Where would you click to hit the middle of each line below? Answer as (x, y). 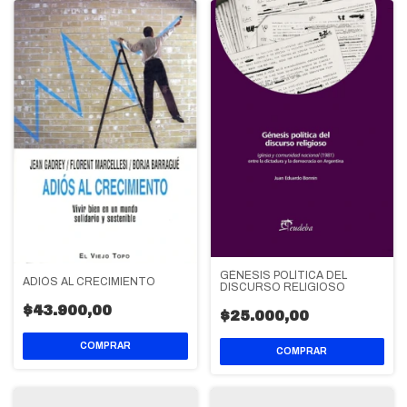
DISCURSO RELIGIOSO (282, 287)
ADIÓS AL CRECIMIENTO (89, 281)
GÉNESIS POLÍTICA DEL (283, 275)
